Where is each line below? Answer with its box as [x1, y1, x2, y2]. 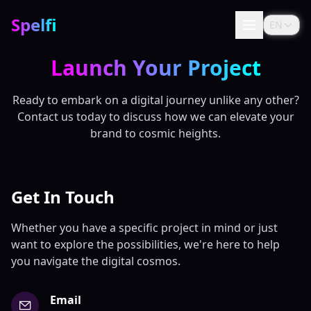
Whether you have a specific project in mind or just [11, 220, 278, 235]
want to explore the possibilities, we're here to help [11, 237, 280, 252]
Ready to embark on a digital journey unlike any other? [12, 92, 299, 108]
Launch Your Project [50, 53, 261, 82]
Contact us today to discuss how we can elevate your [17, 109, 294, 124]
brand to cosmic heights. [90, 126, 221, 141]
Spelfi [11, 13, 57, 36]
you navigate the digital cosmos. [11, 253, 180, 269]
